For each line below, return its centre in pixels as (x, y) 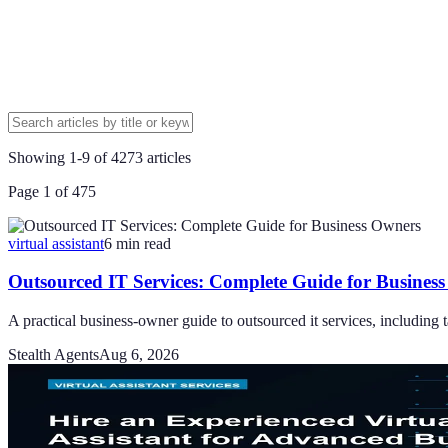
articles (167, 157)
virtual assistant (56, 243)
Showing (38, 157)
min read (141, 243)
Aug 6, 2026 (139, 355)
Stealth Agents (53, 355)
